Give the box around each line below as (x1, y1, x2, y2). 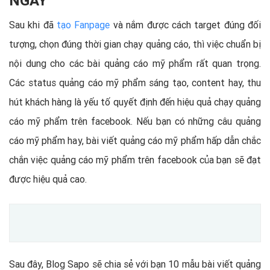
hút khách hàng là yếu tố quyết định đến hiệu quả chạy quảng (9, 95, 261, 108)
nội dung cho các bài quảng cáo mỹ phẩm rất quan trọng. (9, 57, 261, 69)
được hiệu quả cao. (9, 172, 87, 185)
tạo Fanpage (57, 18, 110, 31)
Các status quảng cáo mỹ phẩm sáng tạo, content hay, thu (9, 76, 261, 89)
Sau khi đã (9, 18, 57, 31)
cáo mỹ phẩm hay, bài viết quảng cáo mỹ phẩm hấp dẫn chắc (9, 134, 261, 146)
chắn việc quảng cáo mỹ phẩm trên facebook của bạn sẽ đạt (9, 153, 261, 166)
